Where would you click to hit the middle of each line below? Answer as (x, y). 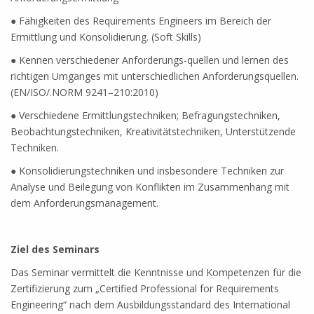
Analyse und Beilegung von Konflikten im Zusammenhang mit (150, 187)
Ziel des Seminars (55, 249)
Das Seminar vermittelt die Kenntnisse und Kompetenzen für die (156, 272)
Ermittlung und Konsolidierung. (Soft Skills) (106, 37)
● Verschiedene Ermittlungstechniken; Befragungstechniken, (145, 115)
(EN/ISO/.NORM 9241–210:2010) (84, 92)
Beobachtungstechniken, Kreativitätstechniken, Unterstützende (153, 131)
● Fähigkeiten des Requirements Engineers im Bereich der (141, 21)
